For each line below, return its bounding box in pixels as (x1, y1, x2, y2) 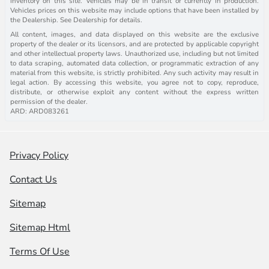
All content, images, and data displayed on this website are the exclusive (10, 29, 259, 39)
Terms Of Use (10, 244, 70, 258)
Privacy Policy (10, 148, 68, 162)
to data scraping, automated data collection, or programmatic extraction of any (10, 58, 259, 68)
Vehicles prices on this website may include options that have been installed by (10, 5, 259, 15)
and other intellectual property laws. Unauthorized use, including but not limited (10, 48, 259, 58)
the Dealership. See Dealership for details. (10, 14, 142, 25)
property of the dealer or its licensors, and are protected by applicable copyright (10, 38, 259, 49)
